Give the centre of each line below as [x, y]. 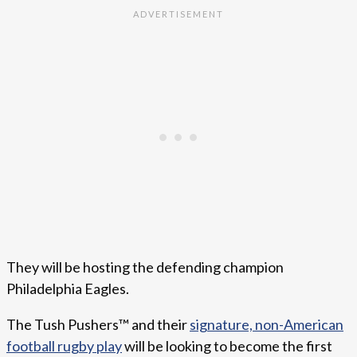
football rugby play [64, 346]
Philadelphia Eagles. [68, 289]
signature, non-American [267, 325]
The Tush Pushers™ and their [98, 325]
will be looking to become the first [227, 346]
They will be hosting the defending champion [145, 267]
